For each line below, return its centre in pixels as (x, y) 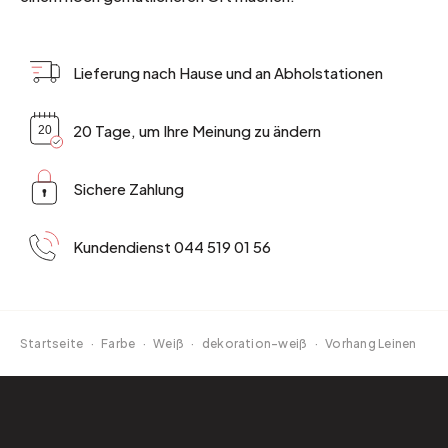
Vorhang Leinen (371, 344)
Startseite (52, 344)
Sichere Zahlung (128, 188)
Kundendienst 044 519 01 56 (172, 246)
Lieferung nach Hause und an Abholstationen (228, 72)
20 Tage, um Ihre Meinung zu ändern (197, 130)
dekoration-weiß (254, 344)
